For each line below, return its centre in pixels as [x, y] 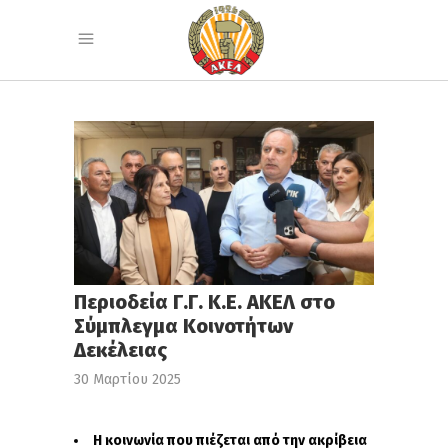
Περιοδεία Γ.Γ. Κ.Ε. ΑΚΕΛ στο [204, 302]
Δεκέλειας [120, 350]
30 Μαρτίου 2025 [127, 380]
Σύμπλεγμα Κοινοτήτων [183, 326]
